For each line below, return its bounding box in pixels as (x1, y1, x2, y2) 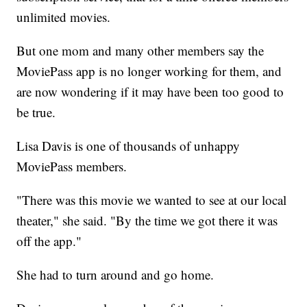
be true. (16, 103, 56, 121)
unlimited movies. (16, 8, 111, 26)
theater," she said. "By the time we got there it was (16, 212, 278, 230)
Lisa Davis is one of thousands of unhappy (16, 137, 241, 155)
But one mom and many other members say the (16, 42, 265, 60)
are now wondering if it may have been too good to (16, 83, 284, 101)
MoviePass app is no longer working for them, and (16, 62, 282, 80)
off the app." (16, 232, 82, 250)
